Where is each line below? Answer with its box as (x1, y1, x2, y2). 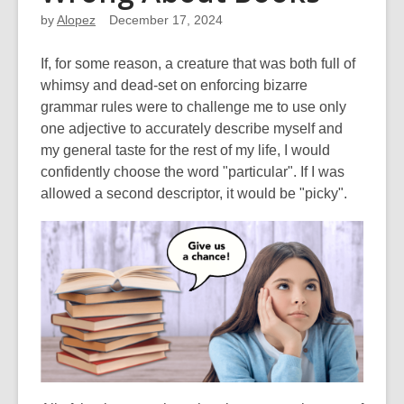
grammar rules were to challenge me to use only (41, 99, 346, 115)
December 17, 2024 (109, 13, 223, 27)
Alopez (57, 13, 96, 27)
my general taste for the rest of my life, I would (41, 142, 330, 158)
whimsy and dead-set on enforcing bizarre (41, 78, 308, 93)
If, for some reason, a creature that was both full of (41, 56, 355, 71)
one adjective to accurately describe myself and (41, 121, 343, 136)
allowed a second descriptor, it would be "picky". (41, 186, 351, 201)
